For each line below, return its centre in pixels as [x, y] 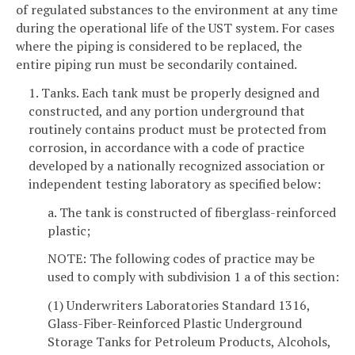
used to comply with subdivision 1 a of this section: [193, 277]
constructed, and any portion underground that [167, 111]
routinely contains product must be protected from [177, 129]
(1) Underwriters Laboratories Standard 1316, [179, 305]
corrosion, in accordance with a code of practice [166, 147]
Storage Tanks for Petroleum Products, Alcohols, [189, 342]
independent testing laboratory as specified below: [175, 183]
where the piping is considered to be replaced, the [159, 46]
